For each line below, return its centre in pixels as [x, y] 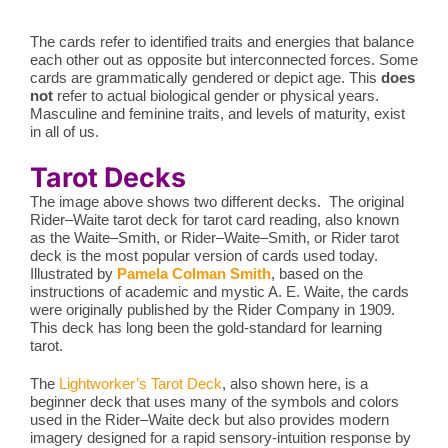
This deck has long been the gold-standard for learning [205, 328]
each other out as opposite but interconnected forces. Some [223, 60]
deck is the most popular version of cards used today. [203, 256]
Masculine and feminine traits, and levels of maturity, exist [217, 114]
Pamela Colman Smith [193, 274]
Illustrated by [73, 274]
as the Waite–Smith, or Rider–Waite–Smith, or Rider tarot [214, 238]
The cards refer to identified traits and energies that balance [221, 42]
